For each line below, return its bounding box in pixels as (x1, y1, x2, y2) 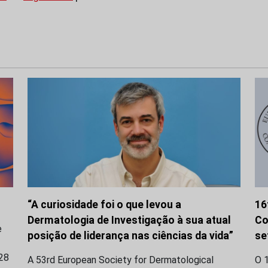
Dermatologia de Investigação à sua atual (28, 214, 231, 226)
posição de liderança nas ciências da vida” (28, 229, 233, 242)
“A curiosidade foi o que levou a (28, 198, 181, 211)
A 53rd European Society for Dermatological (28, 254, 214, 266)
